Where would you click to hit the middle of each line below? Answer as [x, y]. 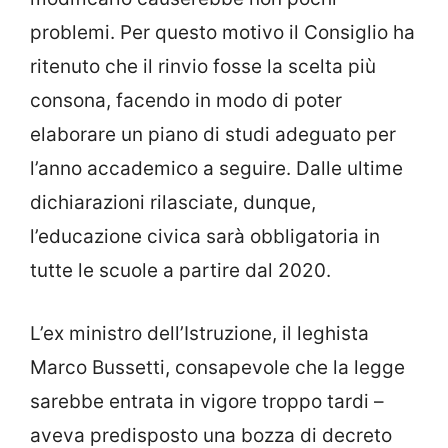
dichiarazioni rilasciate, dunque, [173, 203]
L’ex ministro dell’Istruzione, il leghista [199, 333]
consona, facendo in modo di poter [186, 101]
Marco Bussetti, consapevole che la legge [217, 367]
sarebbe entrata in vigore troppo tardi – [207, 401]
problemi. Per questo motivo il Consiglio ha [222, 33]
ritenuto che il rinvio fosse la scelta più [203, 67]
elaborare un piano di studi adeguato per [213, 135]
